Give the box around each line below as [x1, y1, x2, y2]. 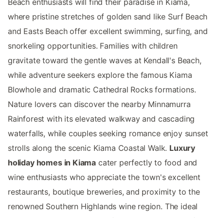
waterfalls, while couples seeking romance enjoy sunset [8, 128, 208, 139]
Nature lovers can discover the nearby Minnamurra [8, 99, 191, 109]
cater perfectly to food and [96, 158, 198, 168]
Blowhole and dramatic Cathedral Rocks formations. [8, 85, 196, 95]
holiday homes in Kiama [8, 158, 96, 168]
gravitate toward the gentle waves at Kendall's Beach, [8, 55, 201, 66]
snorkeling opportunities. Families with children [8, 41, 178, 51]
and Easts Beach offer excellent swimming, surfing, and [8, 26, 208, 36]
